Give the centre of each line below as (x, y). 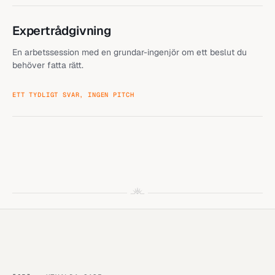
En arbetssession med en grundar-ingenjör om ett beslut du (130, 52)
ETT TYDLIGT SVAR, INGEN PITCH (73, 94)
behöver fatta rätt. (48, 65)
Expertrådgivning (62, 31)
